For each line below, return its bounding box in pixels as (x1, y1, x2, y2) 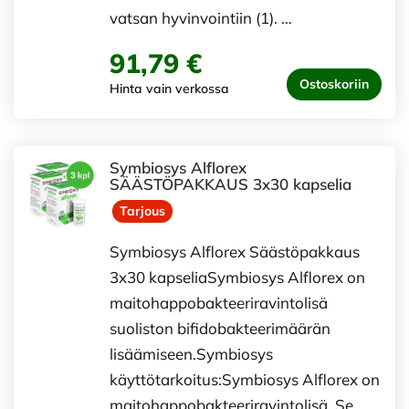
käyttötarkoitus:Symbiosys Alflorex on (110, 370, 380, 390)
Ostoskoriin (299, 76, 369, 92)
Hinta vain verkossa (110, 80, 229, 97)
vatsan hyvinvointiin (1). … (110, 8, 292, 27)
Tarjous (120, 203, 165, 220)
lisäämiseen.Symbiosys (110, 344, 273, 364)
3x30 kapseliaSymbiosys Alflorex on (110, 267, 365, 288)
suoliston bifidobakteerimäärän (110, 319, 330, 339)
